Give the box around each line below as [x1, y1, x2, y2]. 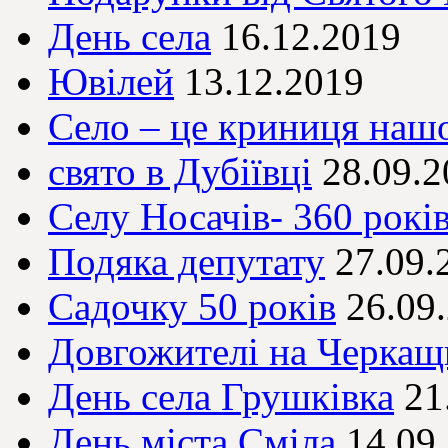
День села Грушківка [48, 375, 394, 419]
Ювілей [48, 60, 174, 104]
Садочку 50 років [48, 285, 336, 329]
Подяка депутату [48, 240, 325, 284]
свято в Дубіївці [48, 150, 312, 194]
